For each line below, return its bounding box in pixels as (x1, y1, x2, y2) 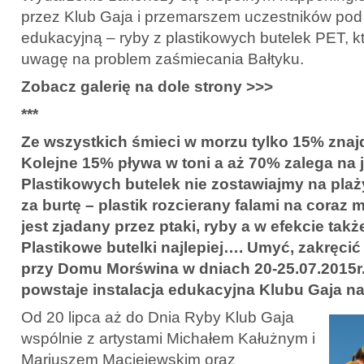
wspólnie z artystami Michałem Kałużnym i (21, 329, 319, 347)
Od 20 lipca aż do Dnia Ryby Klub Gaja (21, 308, 294, 326)
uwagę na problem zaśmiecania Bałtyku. (21, 50, 304, 67)
